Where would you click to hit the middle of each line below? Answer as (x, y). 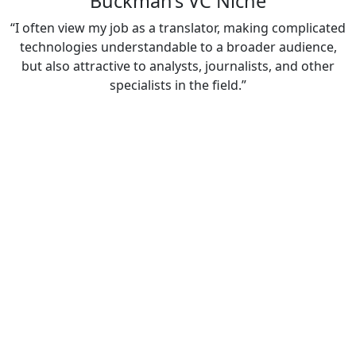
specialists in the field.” (178, 85)
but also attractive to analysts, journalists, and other (178, 66)
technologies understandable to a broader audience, (178, 47)
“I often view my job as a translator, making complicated (178, 28)
